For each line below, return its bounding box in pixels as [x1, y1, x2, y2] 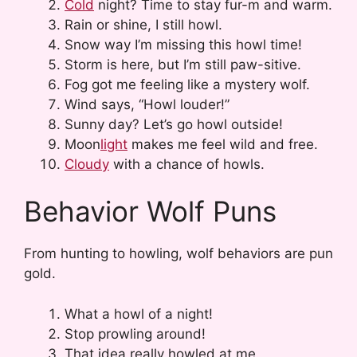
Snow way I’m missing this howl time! [65, 36, 302, 53]
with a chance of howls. [109, 155, 265, 172]
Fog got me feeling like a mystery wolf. [65, 76, 310, 92]
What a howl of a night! [65, 305, 213, 322]
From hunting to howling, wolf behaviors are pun [24, 245, 333, 262]
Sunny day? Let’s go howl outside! [65, 116, 283, 132]
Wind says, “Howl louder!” [65, 96, 229, 112]
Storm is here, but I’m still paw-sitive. [65, 56, 301, 73]
